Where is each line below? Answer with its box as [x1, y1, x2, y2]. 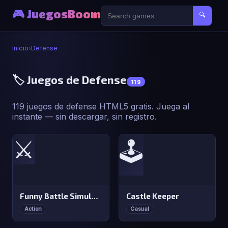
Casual [130, 205, 150, 212]
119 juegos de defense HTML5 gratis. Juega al [12, 101, 189, 111]
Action [24, 205, 42, 212]
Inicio [12, 44, 28, 52]
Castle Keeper [126, 191, 180, 201]
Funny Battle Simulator [91, 191, 99, 201]
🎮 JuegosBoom [12, 7, 101, 21]
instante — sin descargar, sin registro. [12, 111, 157, 122]
